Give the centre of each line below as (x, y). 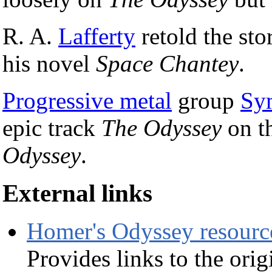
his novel (49, 63)
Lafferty (97, 36)
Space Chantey (167, 63)
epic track (52, 127)
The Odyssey (161, 127)
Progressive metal (87, 100)
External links (77, 193)
